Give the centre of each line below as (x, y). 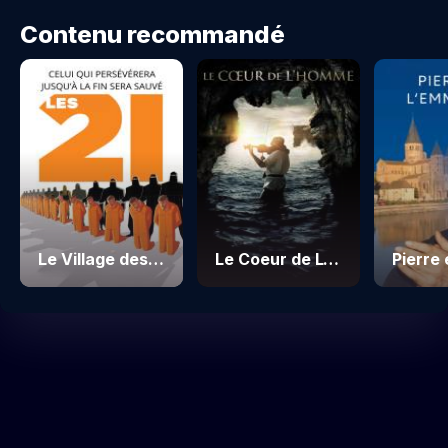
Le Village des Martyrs (156, 259)
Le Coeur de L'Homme (331, 259)
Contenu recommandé (152, 35)
